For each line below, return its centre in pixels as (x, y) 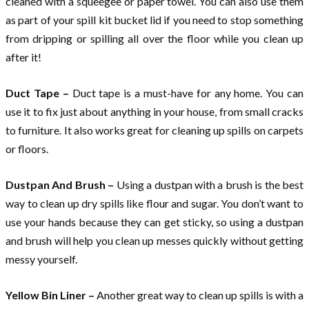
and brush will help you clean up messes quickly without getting (154, 240)
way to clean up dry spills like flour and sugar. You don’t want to (154, 203)
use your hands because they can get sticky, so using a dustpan (154, 221)
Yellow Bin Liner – (51, 295)
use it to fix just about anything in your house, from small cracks (154, 111)
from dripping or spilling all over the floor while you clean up (154, 38)
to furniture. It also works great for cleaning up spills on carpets (154, 130)
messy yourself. (41, 259)
